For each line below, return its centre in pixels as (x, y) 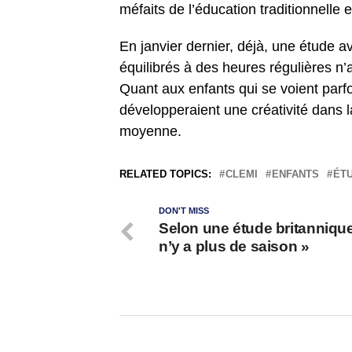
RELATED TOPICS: (165, 174)
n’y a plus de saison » (234, 247)
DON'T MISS (184, 211)
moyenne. (150, 132)
